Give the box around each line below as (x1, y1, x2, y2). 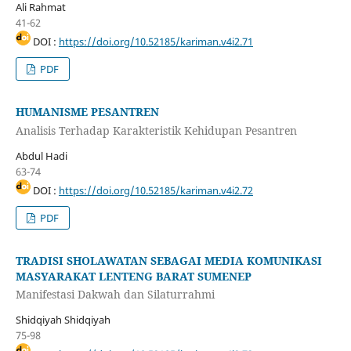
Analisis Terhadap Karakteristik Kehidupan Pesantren (15, 122, 297, 138)
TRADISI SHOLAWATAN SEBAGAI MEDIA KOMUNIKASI (15, 252, 322, 268)
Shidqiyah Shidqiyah (15, 313, 110, 327)
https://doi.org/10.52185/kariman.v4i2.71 (58, 34, 253, 49)
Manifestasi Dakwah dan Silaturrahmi (15, 287, 215, 302)
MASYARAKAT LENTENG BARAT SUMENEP (15, 268, 251, 284)
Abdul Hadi (15, 148, 67, 163)
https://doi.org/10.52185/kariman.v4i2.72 (58, 183, 253, 197)
